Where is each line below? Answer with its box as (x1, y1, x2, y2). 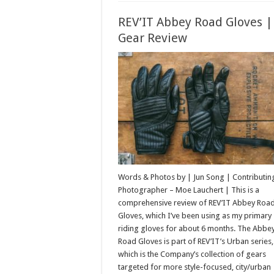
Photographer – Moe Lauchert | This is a (118, 185, 260, 195)
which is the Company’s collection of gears (118, 250, 267, 259)
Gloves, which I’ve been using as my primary (118, 211, 272, 221)
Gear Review (118, 31, 188, 46)
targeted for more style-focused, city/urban (118, 262, 272, 272)
